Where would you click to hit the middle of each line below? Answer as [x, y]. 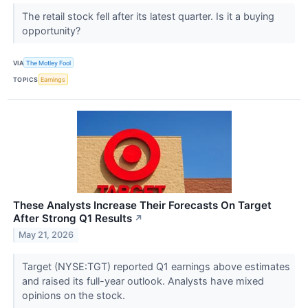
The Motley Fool [49, 63]
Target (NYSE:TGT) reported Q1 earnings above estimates [156, 266]
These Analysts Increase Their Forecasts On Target [142, 205]
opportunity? [52, 31]
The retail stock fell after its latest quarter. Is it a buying [148, 16]
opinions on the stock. [75, 295]
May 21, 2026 [46, 235]
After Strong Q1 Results [73, 218]
